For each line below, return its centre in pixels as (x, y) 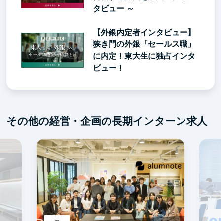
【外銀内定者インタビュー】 (144, 32)
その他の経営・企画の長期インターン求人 (107, 121)
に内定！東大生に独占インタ (144, 56)
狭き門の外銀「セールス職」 (144, 44)
